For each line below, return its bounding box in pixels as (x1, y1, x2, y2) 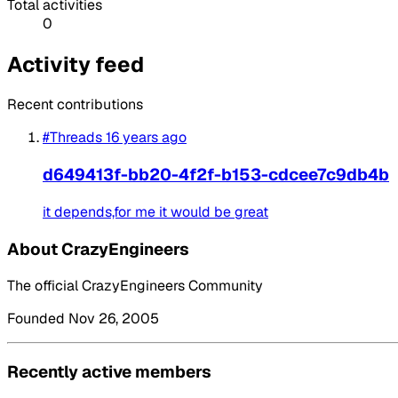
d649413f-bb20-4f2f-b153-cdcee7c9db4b (43, 163, 389, 187)
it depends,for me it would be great (43, 202, 268, 221)
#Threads (43, 128, 102, 147)
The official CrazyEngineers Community (7, 276, 263, 296)
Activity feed (7, 50, 144, 78)
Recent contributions (7, 95, 143, 115)
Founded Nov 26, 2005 (7, 309, 159, 329)
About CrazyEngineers (7, 237, 189, 260)
